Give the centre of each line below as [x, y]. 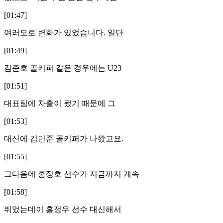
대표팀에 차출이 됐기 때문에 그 [60, 103]
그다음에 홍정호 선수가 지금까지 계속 [72, 174]
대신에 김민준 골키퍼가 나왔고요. [64, 138]
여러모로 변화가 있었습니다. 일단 [64, 32]
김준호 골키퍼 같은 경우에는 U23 [63, 68]
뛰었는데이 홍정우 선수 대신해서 [63, 209]
